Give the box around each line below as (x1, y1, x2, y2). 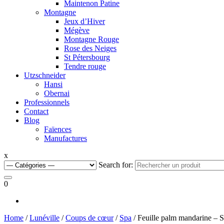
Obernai (44, 88, 69, 97)
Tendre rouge (64, 61, 106, 70)
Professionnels (24, 97, 69, 106)
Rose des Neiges (64, 43, 116, 52)
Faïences (44, 124, 71, 133)
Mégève (64, 25, 89, 34)
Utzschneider (24, 70, 65, 79)
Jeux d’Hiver (64, 16, 105, 25)
